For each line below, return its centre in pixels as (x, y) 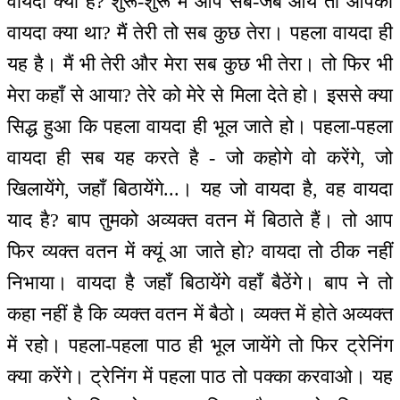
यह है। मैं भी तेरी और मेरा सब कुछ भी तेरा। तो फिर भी (200, 64)
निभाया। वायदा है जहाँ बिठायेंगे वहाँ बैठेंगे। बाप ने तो (200, 283)
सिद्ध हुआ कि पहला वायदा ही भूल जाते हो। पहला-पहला (200, 127)
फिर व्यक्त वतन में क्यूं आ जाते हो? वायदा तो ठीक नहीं (200, 252)
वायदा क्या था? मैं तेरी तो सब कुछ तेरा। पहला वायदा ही (200, 33)
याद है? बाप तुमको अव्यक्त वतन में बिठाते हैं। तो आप (200, 221)
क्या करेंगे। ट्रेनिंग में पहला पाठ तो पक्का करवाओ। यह (200, 377)
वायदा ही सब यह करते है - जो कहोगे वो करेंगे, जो (200, 158)
